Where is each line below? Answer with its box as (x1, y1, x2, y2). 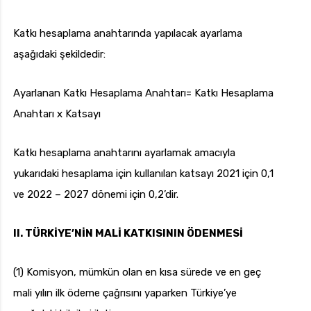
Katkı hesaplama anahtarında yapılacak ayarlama (13, 27, 242, 40)
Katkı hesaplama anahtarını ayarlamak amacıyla (13, 146, 235, 160)
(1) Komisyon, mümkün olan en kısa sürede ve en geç (13, 266, 261, 279)
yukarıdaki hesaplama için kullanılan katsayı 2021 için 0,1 (13, 167, 274, 180)
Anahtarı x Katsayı (13, 108, 101, 121)
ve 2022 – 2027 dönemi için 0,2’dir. (13, 188, 178, 201)
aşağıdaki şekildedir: (13, 48, 106, 61)
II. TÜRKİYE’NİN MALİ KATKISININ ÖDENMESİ (13, 227, 243, 240)
